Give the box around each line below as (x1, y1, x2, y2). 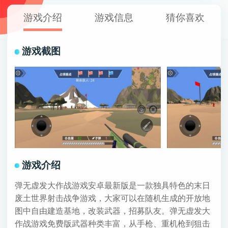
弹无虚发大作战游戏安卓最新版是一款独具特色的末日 (14, 181, 210, 190)
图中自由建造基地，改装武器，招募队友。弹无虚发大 (14, 206, 210, 215)
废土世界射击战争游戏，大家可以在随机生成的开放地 (14, 193, 210, 203)
